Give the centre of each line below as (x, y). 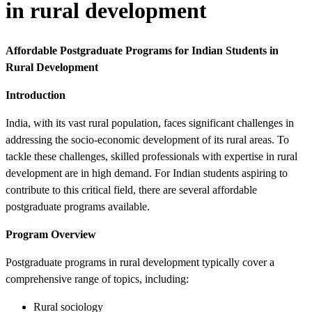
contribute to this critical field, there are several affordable (131, 189)
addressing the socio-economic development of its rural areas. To (147, 139)
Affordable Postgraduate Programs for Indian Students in (142, 50)
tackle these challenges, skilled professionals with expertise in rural (151, 156)
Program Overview (51, 234)
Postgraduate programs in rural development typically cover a (140, 262)
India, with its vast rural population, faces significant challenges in (150, 123)
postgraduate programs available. (78, 206)
